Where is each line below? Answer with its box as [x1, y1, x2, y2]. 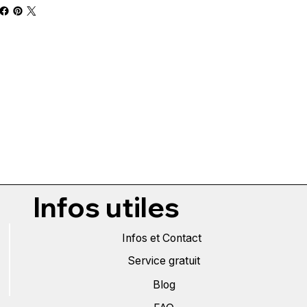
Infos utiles [32, 190, 180, 225]
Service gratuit [127, 254, 201, 268]
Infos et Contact [121, 231, 201, 245]
